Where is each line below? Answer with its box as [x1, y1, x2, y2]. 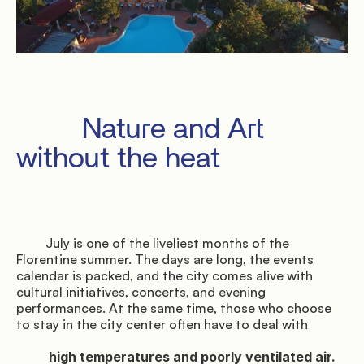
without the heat [16, 144, 220, 174]
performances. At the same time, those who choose [16, 300, 331, 317]
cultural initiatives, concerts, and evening [16, 284, 266, 301]
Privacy [103, 15, 143, 29]
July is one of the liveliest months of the [16, 235, 45, 252]
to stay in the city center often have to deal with [16, 316, 308, 333]
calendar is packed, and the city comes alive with [16, 267, 313, 284]
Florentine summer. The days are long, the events [16, 251, 314, 268]
